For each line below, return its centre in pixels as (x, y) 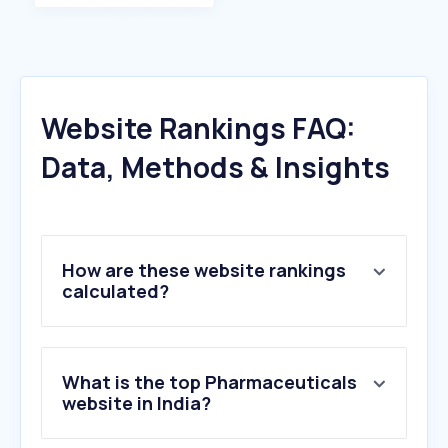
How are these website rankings (204, 270)
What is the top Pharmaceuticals (209, 382)
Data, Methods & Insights (215, 167)
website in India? (136, 403)
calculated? (115, 291)
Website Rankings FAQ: (198, 128)
